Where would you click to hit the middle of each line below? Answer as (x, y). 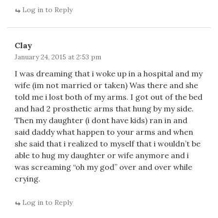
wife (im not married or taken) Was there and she (106, 85)
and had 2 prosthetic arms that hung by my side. (104, 109)
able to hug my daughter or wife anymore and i (102, 155)
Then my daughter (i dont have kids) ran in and (101, 120)
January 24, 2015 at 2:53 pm (58, 57)
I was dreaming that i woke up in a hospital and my (109, 73)
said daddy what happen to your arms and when (104, 132)
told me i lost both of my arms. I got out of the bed (109, 97)
